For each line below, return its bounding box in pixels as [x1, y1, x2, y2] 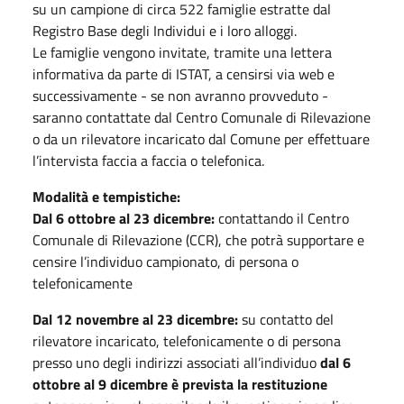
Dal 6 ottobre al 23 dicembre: [32, 207, 218, 229]
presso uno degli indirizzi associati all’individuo [32, 351, 320, 373]
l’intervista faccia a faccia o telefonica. [32, 149, 264, 171]
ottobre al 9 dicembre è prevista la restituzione [32, 372, 327, 395]
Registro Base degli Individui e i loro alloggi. [32, 19, 297, 41]
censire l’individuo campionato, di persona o [32, 250, 298, 272]
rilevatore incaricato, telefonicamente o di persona [32, 329, 341, 352]
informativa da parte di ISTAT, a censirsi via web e [32, 62, 335, 85]
